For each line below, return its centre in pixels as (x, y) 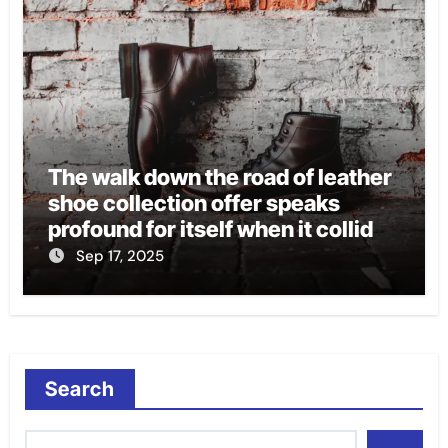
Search (80, 389)
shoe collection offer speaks (193, 203)
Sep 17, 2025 (119, 256)
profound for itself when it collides (222, 229)
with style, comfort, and (171, 255)
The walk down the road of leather (219, 177)
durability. (99, 281)
